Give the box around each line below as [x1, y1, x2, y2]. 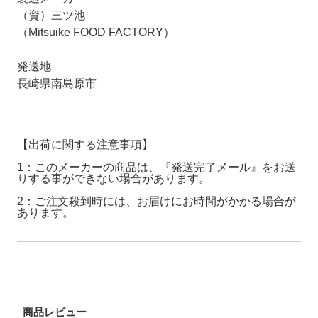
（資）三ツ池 [17, 9, 86, 21]
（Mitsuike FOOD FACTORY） [17, 26, 175, 38]
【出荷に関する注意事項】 [17, 138, 154, 150]
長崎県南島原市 [17, 77, 97, 89]
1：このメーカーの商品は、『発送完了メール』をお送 [17, 160, 297, 173]
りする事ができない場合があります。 [17, 172, 211, 185]
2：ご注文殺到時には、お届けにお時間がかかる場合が [17, 194, 297, 207]
